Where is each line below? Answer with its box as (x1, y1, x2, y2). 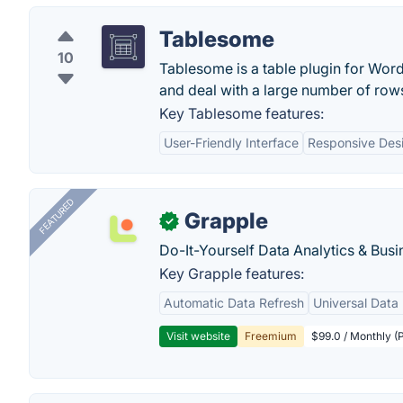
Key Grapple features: (159, 264, 304, 282)
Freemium (245, 329, 297, 343)
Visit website (166, 329, 230, 343)
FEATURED (36, 196, 76, 237)
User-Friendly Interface (164, 135, 299, 150)
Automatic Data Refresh (164, 295, 304, 310)
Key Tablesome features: (159, 104, 324, 122)
